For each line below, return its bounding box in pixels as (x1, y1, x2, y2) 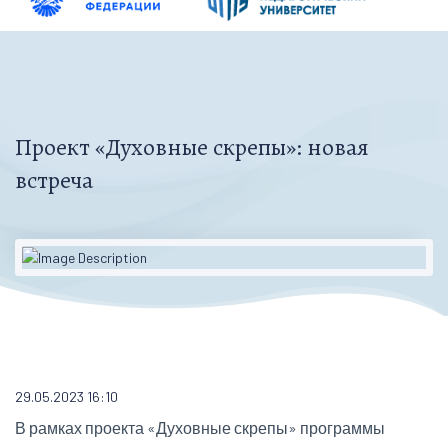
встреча (15, 163, 93, 196)
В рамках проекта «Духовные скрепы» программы (15, 418, 385, 438)
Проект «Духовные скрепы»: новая (15, 130, 369, 163)
